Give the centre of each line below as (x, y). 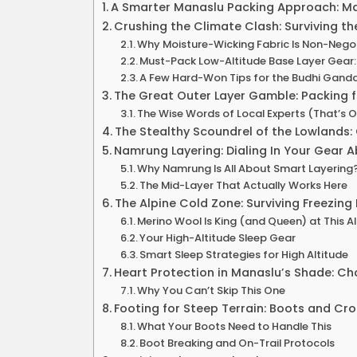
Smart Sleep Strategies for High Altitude (244, 254)
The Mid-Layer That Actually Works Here (244, 185)
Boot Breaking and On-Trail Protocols (237, 343)
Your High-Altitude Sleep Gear (218, 237)
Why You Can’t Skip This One (212, 290)
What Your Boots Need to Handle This (235, 326)
